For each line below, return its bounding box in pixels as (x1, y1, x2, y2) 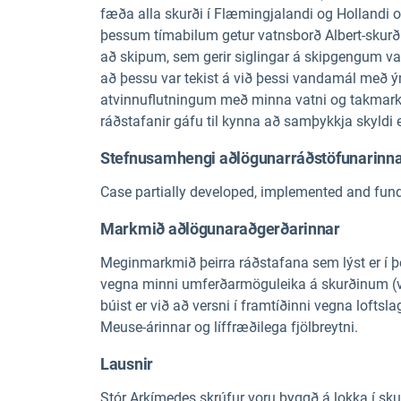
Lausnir (100, 354, 154, 373)
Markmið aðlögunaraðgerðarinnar (100, 219, 340, 238)
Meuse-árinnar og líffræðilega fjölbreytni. (100, 319, 358, 336)
